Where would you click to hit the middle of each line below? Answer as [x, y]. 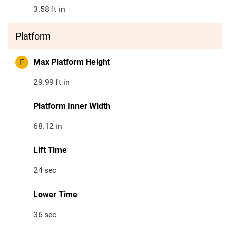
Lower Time [55, 195]
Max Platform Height [72, 62]
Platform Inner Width [72, 106]
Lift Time [50, 150]
